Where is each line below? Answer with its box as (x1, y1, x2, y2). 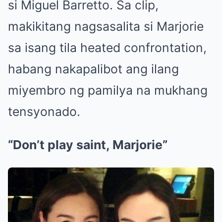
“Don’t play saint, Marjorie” (8, 137, 167, 153)
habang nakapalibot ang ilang (8, 61, 179, 77)
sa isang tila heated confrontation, (8, 40, 207, 55)
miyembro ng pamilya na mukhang (8, 83, 208, 98)
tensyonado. (8, 104, 80, 119)
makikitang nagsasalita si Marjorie (8, 19, 204, 34)
